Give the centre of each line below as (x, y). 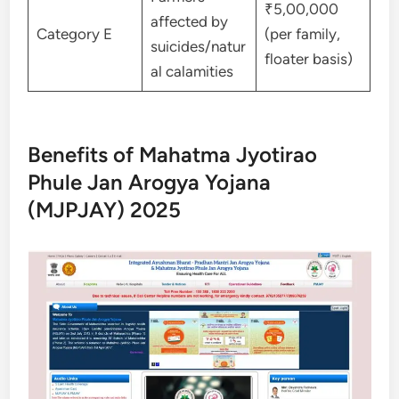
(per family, (302, 33)
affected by (189, 21)
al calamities (191, 71)
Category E (74, 33)
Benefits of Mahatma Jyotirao (173, 155)
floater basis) (308, 58)
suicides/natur (198, 46)
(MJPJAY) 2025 (105, 210)
